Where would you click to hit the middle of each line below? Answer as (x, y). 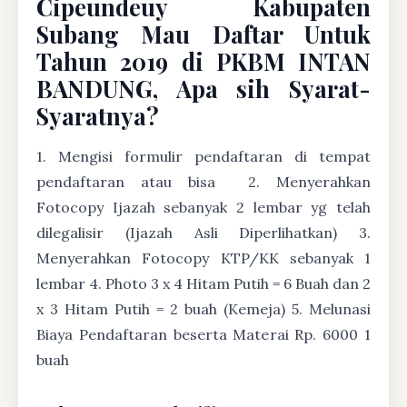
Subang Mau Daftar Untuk (203, 33)
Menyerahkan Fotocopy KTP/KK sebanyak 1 (203, 258)
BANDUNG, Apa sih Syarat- (203, 88)
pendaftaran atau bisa (134, 181)
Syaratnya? (98, 115)
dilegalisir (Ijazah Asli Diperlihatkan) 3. (203, 232)
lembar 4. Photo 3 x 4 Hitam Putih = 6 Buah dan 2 (203, 283)
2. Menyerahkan (301, 181)
